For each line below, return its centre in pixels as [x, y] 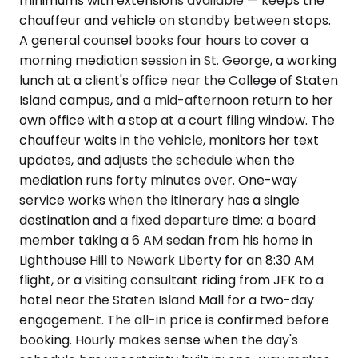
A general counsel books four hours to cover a [164, 40]
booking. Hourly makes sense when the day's [159, 340]
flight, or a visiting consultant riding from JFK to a [171, 280]
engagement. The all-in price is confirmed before [174, 320]
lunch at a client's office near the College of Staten [179, 80]
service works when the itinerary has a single [159, 200]
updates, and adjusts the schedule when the [157, 160]
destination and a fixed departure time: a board [167, 220]
